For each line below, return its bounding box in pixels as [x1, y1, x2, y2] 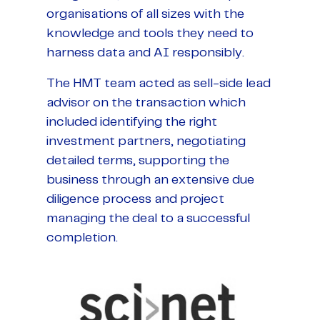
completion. [46, 231, 118, 245]
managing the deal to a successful [46, 212, 250, 226]
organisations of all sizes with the [46, 8, 244, 21]
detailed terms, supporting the [46, 154, 229, 168]
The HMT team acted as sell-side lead [46, 77, 271, 91]
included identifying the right [46, 116, 217, 129]
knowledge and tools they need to [46, 27, 254, 41]
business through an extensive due [46, 174, 254, 187]
